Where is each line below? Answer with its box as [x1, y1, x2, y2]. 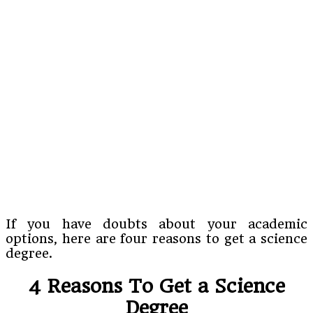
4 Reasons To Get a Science [28, 275, 285, 297]
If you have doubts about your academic [6, 216, 307, 231]
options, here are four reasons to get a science [6, 231, 307, 246]
